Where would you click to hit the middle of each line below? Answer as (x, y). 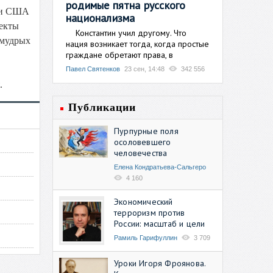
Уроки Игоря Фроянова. (160, 263)
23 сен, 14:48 (144, 69)
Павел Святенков (93, 69)
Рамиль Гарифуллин (146, 237)
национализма (101, 18)
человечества (141, 153)
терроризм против (150, 212)
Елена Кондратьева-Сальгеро (160, 167)
